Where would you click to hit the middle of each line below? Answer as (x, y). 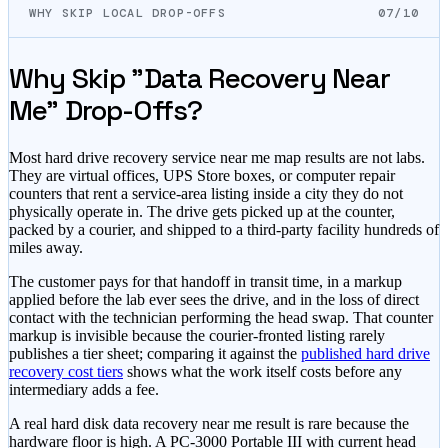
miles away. (46, 247)
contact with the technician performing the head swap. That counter (221, 317)
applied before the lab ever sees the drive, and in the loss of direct (214, 299)
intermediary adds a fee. (84, 389)
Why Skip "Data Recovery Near (200, 77)
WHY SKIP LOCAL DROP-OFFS (127, 13)
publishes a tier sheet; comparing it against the (153, 353)
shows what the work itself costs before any (264, 371)
